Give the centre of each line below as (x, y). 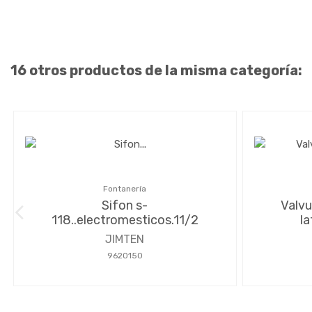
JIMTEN (125, 239)
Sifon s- (125, 205)
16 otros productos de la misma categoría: (156, 70)
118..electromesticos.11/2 (125, 220)
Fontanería (125, 188)
